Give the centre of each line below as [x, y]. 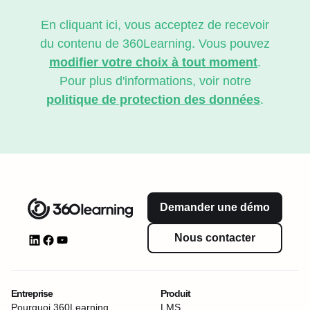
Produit [175, 293]
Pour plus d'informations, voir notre [155, 81]
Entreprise [32, 293]
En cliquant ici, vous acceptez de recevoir [155, 25]
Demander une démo [215, 207]
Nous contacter [215, 237]
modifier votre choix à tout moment [153, 62]
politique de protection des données [153, 99]
